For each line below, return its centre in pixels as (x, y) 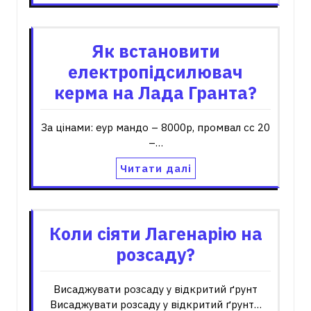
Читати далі (155, 168)
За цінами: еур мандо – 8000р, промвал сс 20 (155, 127)
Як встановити (155, 51)
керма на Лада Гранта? (155, 93)
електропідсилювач (155, 72)
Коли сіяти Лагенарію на (155, 234)
